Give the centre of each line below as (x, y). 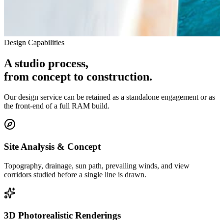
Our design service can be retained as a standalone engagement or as (110, 97)
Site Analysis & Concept (52, 147)
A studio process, (46, 63)
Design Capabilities (34, 42)
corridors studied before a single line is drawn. (75, 174)
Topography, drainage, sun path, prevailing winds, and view (97, 165)
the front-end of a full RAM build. (57, 106)
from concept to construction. (78, 76)
